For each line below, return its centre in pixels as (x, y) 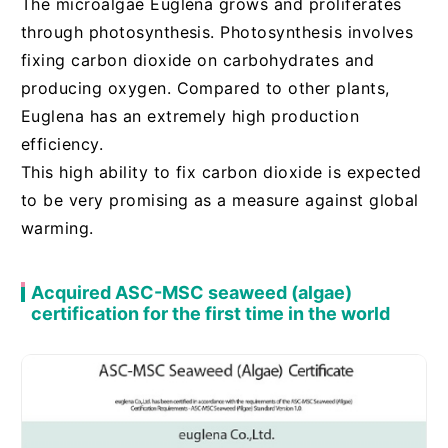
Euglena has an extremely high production (190, 115)
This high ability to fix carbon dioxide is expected (221, 171)
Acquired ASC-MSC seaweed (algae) (191, 292)
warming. (57, 227)
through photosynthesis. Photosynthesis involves (217, 31)
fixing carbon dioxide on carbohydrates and (197, 59)
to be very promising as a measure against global (219, 199)
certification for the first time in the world (210, 313)
